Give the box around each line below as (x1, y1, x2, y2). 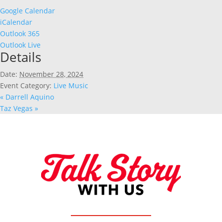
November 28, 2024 (19, 69, 83, 79)
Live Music (54, 80, 88, 90)
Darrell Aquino (3, 92, 54, 102)
